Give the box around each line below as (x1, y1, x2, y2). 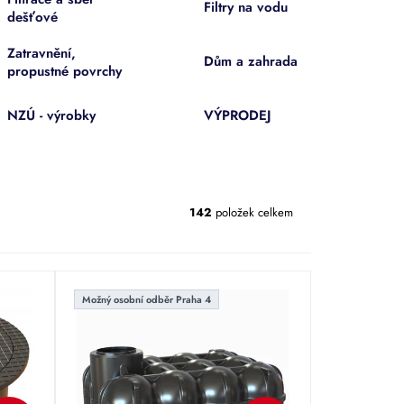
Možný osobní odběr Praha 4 (81, 291, 211, 307)
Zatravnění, (6, 42, 76, 63)
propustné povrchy (6, 60, 122, 81)
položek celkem (212, 204, 293, 222)
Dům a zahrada (204, 50, 298, 71)
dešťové (6, 6, 58, 27)
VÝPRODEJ (204, 105, 272, 125)
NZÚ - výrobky (6, 105, 96, 125)
